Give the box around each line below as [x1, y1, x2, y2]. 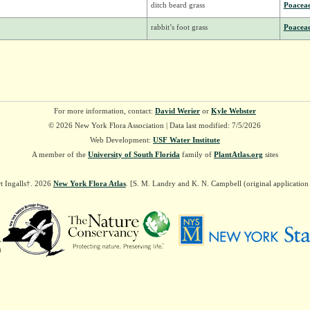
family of [179, 150, 214, 159]
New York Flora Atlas [53, 179, 126, 188]
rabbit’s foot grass [150, 23, 208, 32]
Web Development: [89, 136, 153, 145]
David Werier [154, 107, 200, 116]
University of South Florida [87, 150, 180, 159]
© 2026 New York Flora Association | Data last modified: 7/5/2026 [48, 121, 262, 130]
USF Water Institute [152, 136, 220, 145]
